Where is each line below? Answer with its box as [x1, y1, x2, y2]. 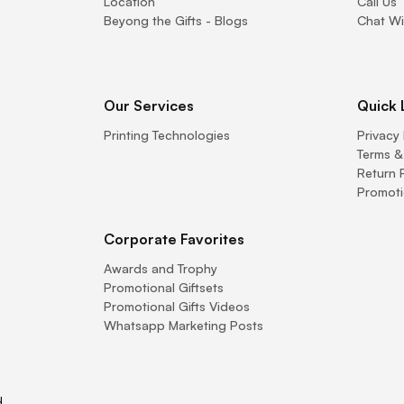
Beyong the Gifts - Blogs [103, 13, 248, 28]
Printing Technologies [103, 127, 230, 142]
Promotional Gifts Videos [103, 298, 250, 314]
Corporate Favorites [103, 230, 244, 248]
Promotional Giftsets [103, 280, 224, 295]
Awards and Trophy [103, 261, 217, 276]
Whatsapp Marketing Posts [103, 317, 263, 333]
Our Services [103, 96, 194, 115]
